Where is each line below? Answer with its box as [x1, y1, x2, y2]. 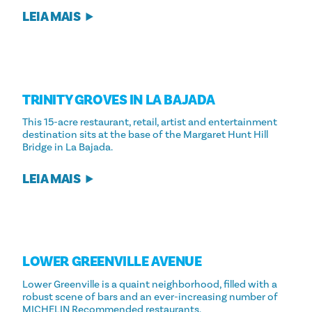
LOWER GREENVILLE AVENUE [22, 253, 202, 272]
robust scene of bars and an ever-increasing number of [22, 290, 278, 304]
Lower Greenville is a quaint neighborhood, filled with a [22, 277, 277, 291]
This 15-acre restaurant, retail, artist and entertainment [22, 116, 277, 130]
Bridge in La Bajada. [22, 141, 113, 155]
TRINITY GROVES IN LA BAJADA [22, 91, 216, 109]
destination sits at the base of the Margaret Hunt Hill [22, 128, 268, 142]
